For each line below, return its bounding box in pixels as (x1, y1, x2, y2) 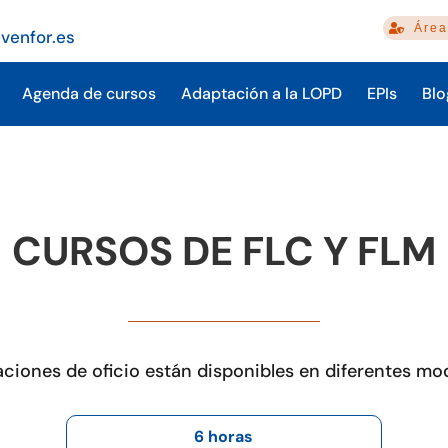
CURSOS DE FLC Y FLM (12, 225, 436, 277)
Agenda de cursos (21, 83, 156, 104)
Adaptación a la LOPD (180, 83, 342, 104)
